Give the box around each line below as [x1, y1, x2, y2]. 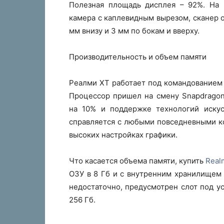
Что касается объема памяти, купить [69, 156, 206, 165]
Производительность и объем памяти [69, 52, 206, 61]
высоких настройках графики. [69, 130, 177, 139]
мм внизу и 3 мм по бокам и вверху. [69, 26, 199, 35]
